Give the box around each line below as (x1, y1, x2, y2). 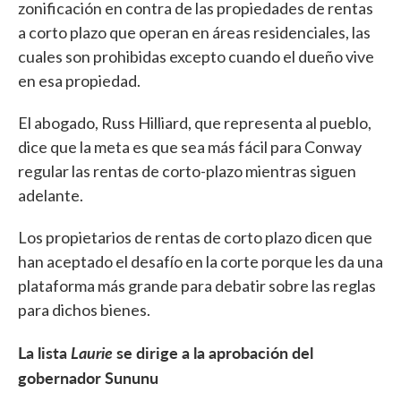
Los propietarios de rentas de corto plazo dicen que (18, 227, 372, 248)
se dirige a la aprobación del (113, 341, 313, 364)
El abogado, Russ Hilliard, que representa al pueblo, (18, 113, 371, 133)
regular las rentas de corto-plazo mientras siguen (18, 161, 356, 182)
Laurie (71, 341, 113, 364)
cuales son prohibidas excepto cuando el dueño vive (18, 47, 374, 67)
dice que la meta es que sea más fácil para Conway (18, 137, 362, 158)
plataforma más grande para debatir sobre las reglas (18, 276, 376, 296)
